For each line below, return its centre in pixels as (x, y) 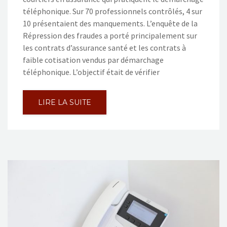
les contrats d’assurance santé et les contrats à (104, 47)
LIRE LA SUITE (65, 102)
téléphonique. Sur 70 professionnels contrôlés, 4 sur (112, 11)
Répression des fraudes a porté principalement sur (110, 35)
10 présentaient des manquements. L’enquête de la (110, 23)
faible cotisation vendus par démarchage (93, 60)
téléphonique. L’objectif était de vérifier (91, 72)
